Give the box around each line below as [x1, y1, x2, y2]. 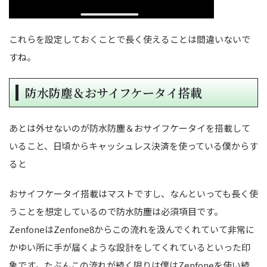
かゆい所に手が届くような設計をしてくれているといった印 [9, 240, 250, 253]
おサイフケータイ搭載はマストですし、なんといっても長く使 [9, 187, 258, 200]
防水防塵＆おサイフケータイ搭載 [25, 83, 202, 101]
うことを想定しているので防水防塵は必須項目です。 [9, 204, 223, 218]
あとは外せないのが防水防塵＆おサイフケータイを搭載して [9, 121, 250, 134]
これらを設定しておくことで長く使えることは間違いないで [9, 32, 250, 45]
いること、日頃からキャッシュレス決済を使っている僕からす [9, 139, 258, 152]
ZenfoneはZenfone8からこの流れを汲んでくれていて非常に [9, 222, 254, 235]
